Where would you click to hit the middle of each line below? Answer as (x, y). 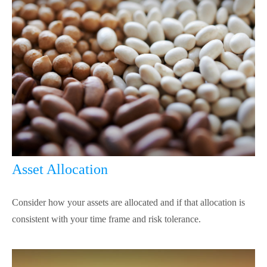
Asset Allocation (60, 170)
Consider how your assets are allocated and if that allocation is (128, 203)
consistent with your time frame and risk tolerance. (106, 219)
